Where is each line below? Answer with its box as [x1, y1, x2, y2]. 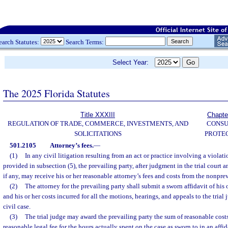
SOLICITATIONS [74, 130, 122, 137]
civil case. [3, 203, 31, 210]
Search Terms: [64, 38, 105, 46]
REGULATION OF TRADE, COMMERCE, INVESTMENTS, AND [7, 120, 188, 127]
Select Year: [112, 59, 155, 66]
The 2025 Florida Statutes [3, 86, 110, 100]
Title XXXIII [80, 111, 115, 119]
